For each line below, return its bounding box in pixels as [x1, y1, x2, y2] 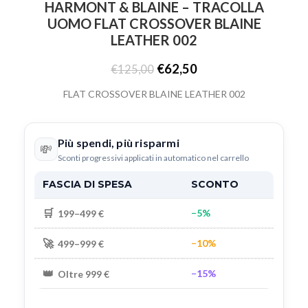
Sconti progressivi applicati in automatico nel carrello [58, 153, 249, 163]
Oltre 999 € [58, 268, 109, 280]
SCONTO [191, 178, 239, 190]
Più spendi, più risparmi [58, 136, 179, 149]
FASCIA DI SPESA [43, 178, 132, 190]
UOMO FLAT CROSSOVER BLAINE [47, 15, 261, 32]
